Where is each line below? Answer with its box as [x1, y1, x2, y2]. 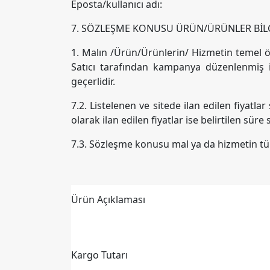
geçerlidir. [71, 75, 115, 88]
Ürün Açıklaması [71, 193, 145, 206]
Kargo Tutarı [71, 248, 128, 262]
